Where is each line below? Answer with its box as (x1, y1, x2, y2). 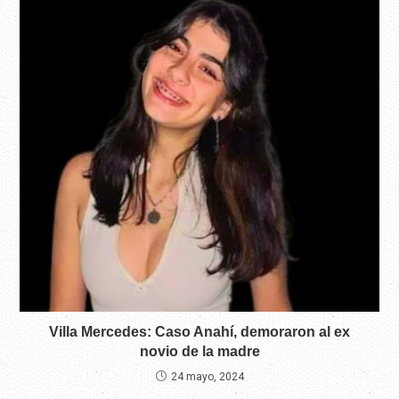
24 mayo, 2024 (170, 370, 244, 384)
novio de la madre (139, 344, 260, 360)
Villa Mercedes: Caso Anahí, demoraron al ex (49, 324, 350, 340)
